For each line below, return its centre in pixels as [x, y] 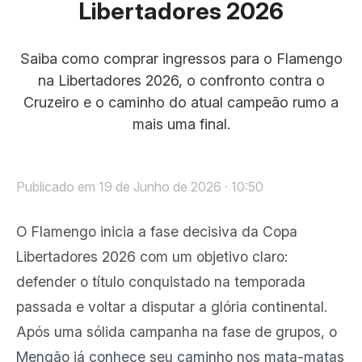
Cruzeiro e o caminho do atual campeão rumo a [181, 102]
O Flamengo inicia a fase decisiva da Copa [157, 232]
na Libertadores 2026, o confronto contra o [181, 80]
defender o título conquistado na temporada [161, 282]
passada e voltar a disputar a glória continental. [172, 307]
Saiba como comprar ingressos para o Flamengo [181, 59]
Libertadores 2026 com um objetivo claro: [152, 257]
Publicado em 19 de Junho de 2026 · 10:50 [140, 187]
